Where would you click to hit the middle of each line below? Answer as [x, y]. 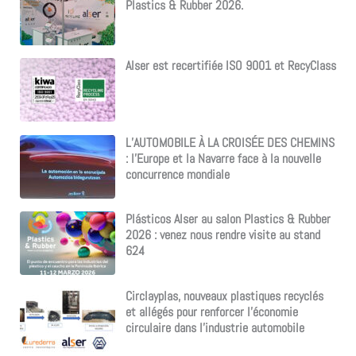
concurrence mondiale [177, 174]
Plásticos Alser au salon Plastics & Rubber [228, 220]
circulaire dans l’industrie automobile [215, 328]
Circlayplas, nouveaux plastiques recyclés [224, 296]
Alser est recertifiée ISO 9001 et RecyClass [230, 66]
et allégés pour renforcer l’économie [211, 312]
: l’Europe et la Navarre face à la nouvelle [223, 159]
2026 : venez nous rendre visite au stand [222, 236]
